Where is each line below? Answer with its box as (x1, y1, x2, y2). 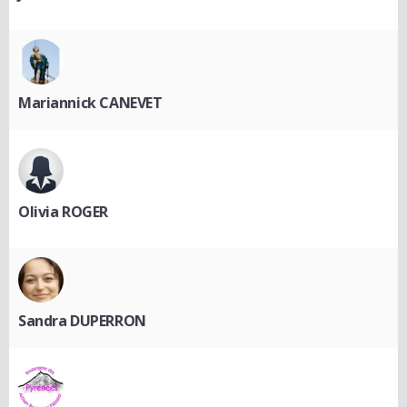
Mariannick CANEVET (18, 92, 163, 113)
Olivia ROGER (18, 201, 108, 222)
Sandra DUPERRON (18, 310, 146, 331)
